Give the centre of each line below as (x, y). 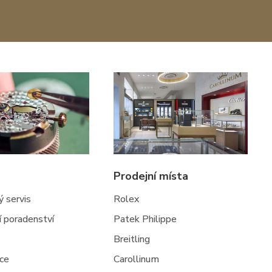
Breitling (132, 239)
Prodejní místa (151, 176)
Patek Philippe (145, 219)
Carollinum (137, 259)
